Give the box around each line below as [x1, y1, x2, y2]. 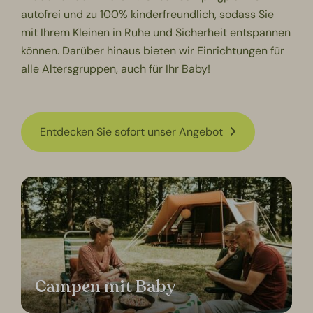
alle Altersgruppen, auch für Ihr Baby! [21, 61, 214, 77]
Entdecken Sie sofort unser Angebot [40, 124, 226, 140]
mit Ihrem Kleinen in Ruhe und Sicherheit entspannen [21, 25, 291, 41]
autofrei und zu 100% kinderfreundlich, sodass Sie [21, 7, 275, 22]
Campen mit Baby [35, 275, 177, 299]
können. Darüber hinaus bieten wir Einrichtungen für [21, 43, 285, 59]
